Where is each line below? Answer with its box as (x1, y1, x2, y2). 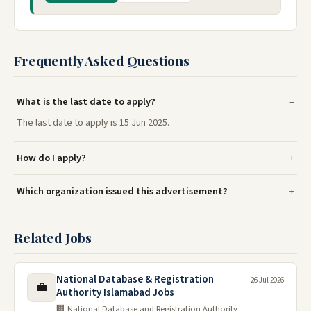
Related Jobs (14, 228, 92, 246)
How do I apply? (17, 150, 86, 165)
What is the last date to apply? (17, 94, 155, 109)
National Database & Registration (56, 271, 214, 287)
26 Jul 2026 (251, 274, 284, 285)
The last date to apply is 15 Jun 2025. (17, 115, 169, 130)
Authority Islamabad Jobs (56, 285, 174, 300)
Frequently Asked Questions (14, 51, 190, 69)
